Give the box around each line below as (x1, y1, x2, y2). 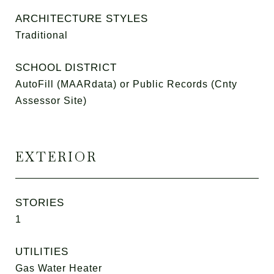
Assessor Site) (15, 95, 87, 106)
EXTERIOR (15, 149, 97, 165)
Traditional (15, 30, 68, 40)
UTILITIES (15, 246, 68, 257)
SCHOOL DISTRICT (15, 62, 117, 73)
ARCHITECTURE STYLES (15, 13, 148, 24)
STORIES (15, 197, 64, 209)
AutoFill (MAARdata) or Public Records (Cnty (15, 79, 237, 89)
